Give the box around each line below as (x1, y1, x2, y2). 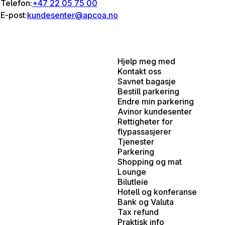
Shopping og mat (118, 156, 182, 167)
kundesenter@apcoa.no (27, 10, 118, 20)
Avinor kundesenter (118, 106, 192, 117)
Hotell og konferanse (118, 186, 197, 197)
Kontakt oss (118, 66, 161, 76)
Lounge (118, 166, 146, 177)
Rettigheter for (118, 116, 173, 127)
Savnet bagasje (118, 76, 176, 86)
